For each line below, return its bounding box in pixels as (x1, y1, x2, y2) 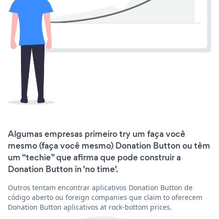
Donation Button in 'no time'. (8, 163, 118, 175)
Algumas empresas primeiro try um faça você (8, 128, 185, 140)
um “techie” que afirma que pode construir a (8, 151, 181, 163)
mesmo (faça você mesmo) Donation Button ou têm (8, 139, 210, 152)
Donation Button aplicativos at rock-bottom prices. (8, 202, 172, 212)
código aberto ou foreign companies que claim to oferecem (8, 192, 202, 202)
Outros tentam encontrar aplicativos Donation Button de (8, 182, 193, 192)
